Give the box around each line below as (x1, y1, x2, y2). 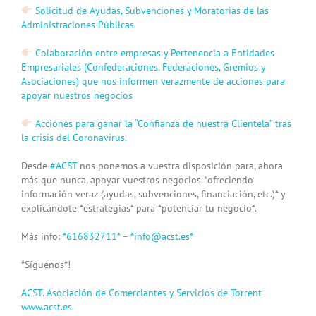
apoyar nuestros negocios (21, 88, 133, 102)
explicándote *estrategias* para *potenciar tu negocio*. (21, 201, 257, 214)
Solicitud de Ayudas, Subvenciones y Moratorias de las (32, 4, 269, 17)
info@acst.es (134, 229, 190, 243)
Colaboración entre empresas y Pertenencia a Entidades (32, 46, 274, 59)
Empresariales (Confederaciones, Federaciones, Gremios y (21, 60, 265, 73)
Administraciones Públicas (21, 18, 134, 31)
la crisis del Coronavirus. (21, 130, 127, 144)
